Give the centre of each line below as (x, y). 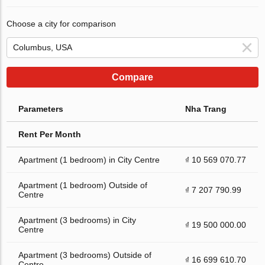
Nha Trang (206, 109)
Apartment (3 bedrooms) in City (77, 220)
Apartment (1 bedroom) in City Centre (89, 159)
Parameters (41, 109)
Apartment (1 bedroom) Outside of (83, 185)
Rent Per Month (50, 134)
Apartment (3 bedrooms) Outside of (85, 255)
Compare (132, 77)
